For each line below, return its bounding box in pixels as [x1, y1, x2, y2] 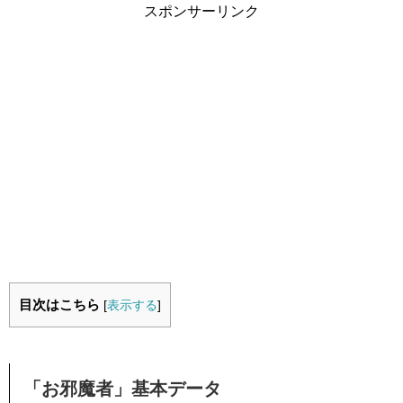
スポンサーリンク [144, 3, 259, 19]
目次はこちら [19, 296, 100, 312]
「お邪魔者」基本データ [23, 378, 221, 399]
